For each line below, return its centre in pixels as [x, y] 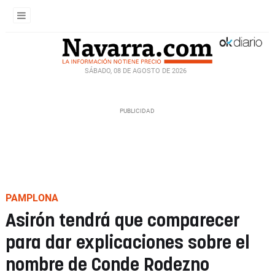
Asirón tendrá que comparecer [123, 221]
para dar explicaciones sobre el [128, 243]
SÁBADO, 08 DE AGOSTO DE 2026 [136, 71]
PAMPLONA [32, 198]
